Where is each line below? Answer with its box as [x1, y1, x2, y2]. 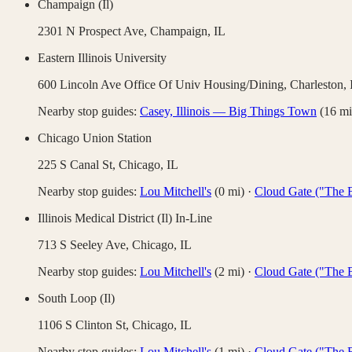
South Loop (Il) [38, 291, 115, 306]
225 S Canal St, [38, 158, 119, 172]
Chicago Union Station [38, 131, 152, 145]
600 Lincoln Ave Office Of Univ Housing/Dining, [38, 78, 290, 92]
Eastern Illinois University [38, 51, 167, 65]
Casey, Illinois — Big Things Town [140, 104, 317, 119]
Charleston [290, 78, 343, 92]
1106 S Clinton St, [38, 318, 132, 332]
